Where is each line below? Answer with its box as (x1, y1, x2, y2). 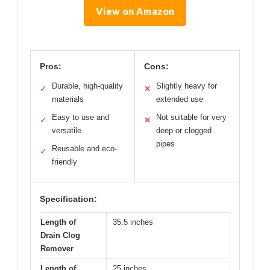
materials (52, 95, 84, 104)
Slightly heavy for (156, 81, 217, 91)
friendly (52, 157, 77, 167)
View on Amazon (96, 6, 174, 17)
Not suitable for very (156, 113, 227, 122)
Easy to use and (52, 113, 109, 122)
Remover (40, 244, 74, 254)
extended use (156, 95, 203, 104)
